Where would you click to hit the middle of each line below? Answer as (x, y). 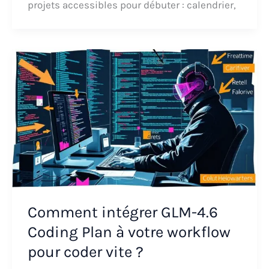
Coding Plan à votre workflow (129, 232)
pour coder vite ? (85, 252)
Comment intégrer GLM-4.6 (122, 213)
